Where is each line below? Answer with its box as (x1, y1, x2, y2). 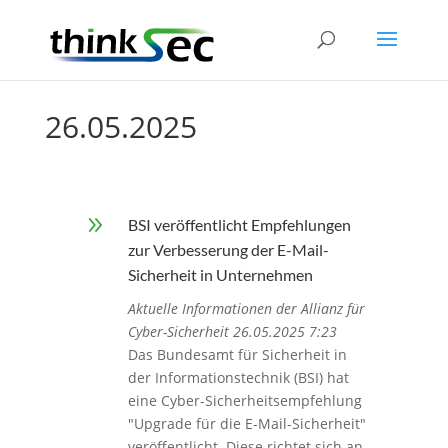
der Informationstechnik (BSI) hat (127, 368, 349, 388)
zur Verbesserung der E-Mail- (127, 240, 329, 260)
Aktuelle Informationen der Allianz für (127, 299, 365, 319)
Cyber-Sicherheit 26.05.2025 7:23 (127, 322, 337, 342)
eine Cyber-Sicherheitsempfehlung (127, 391, 362, 411)
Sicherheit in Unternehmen (127, 265, 313, 285)
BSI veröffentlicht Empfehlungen (127, 215, 351, 235)
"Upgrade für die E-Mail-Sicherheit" (127, 414, 366, 434)
